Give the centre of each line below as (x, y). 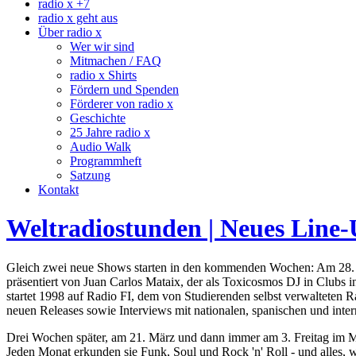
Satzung (90, 175)
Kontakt (58, 190)
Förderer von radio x (122, 104)
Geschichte (98, 118)
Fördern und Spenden (124, 89)
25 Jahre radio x (110, 132)
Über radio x (70, 32)
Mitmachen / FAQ (116, 61)
